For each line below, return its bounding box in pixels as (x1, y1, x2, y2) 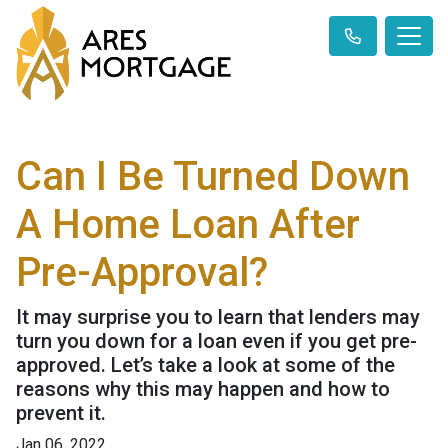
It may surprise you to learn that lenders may (16, 305, 420, 330)
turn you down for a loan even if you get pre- (16, 329, 417, 354)
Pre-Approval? (16, 249, 268, 297)
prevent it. (16, 401, 106, 426)
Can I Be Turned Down (16, 153, 410, 201)
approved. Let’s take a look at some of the (16, 353, 395, 378)
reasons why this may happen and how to (16, 377, 390, 402)
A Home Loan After (16, 201, 360, 249)
